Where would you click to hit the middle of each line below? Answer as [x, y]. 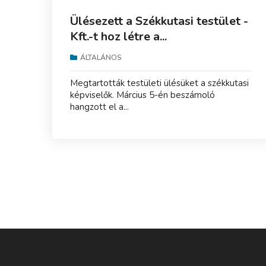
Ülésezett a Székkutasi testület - [159, 21]
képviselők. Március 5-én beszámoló [142, 95]
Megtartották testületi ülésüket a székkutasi [159, 83]
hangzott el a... [99, 107]
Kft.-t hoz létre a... [118, 36]
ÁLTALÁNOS [101, 57]
